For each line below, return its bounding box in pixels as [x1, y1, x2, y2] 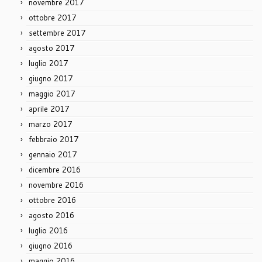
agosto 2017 [29, 43, 74, 54]
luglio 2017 [29, 58, 68, 69]
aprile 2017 [29, 104, 69, 115]
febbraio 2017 [29, 134, 78, 145]
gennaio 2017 [29, 149, 77, 160]
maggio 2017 [29, 88, 75, 99]
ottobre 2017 [29, 12, 76, 23]
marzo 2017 [29, 119, 72, 130]
